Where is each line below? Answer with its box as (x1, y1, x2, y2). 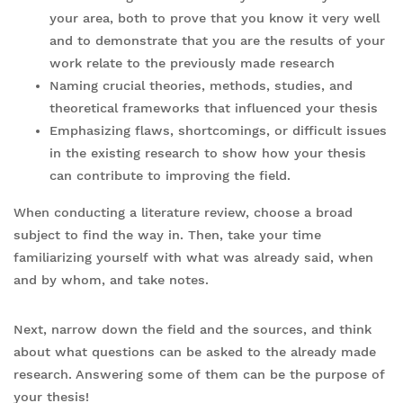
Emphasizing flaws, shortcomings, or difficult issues (49, 122, 387, 138)
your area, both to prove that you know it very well (49, 10, 380, 25)
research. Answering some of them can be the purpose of (13, 366, 385, 381)
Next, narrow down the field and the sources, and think (13, 321, 372, 336)
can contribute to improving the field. (49, 167, 291, 183)
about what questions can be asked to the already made (13, 344, 376, 359)
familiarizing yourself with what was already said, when (13, 249, 373, 264)
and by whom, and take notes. (13, 272, 209, 287)
